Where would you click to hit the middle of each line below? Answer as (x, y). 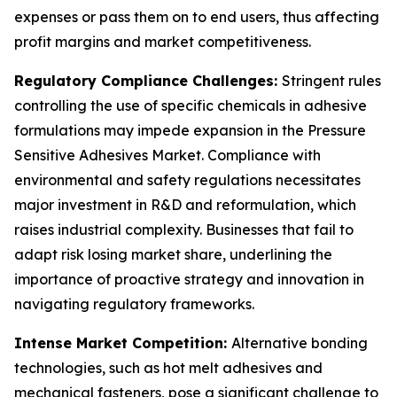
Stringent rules (331, 81)
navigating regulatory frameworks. (134, 304)
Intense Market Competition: (123, 343)
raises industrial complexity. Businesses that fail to (184, 230)
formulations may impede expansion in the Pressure (190, 130)
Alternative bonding (300, 343)
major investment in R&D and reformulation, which (185, 205)
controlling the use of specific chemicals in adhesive (191, 105)
